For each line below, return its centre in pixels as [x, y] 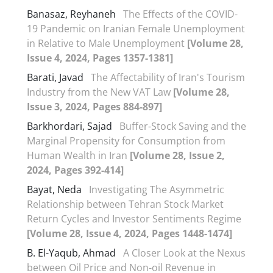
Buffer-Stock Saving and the [183, 126]
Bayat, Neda [55, 189]
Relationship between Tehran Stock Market [125, 204]
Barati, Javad [56, 77]
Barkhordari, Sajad [71, 126]
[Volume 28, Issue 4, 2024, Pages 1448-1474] [129, 233]
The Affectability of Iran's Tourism [168, 77]
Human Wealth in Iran [78, 155]
